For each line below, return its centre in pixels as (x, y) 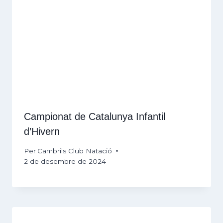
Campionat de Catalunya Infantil (95, 117)
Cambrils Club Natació (75, 151)
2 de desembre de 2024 (65, 161)
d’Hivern (42, 132)
